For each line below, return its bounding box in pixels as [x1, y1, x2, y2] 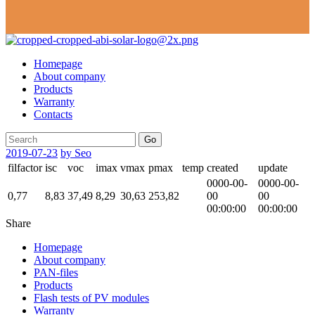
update [258, 162, 288, 174]
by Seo [60, 147, 91, 160]
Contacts [34, 108, 72, 121]
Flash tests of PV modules [34, 292, 149, 304]
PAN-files [34, 266, 78, 279]
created [207, 162, 238, 174]
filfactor [8, 162, 42, 174]
